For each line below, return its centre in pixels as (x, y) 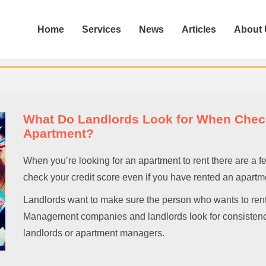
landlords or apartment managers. (94, 233)
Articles (199, 29)
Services (102, 29)
